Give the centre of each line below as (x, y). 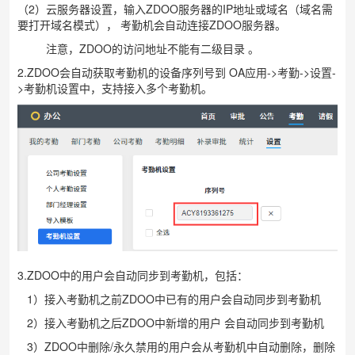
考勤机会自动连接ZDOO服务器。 (203, 25)
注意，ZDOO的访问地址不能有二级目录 (133, 48)
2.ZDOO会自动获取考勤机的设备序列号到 (123, 72)
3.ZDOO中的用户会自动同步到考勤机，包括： (133, 275)
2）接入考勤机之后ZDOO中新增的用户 (121, 323)
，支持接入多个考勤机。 (151, 88)
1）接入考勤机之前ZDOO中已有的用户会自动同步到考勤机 (169, 299)
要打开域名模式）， (69, 25)
